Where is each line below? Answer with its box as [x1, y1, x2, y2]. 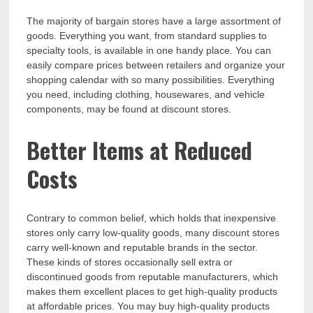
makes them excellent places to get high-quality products [27, 286, 278, 298]
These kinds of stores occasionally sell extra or [27, 256, 233, 268]
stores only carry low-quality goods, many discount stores [27, 227, 280, 239]
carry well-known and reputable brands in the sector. [27, 242, 259, 254]
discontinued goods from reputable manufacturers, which [27, 271, 279, 283]
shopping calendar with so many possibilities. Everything [27, 74, 275, 86]
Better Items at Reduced [27, 133, 253, 166]
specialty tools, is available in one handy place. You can [27, 45, 272, 57]
